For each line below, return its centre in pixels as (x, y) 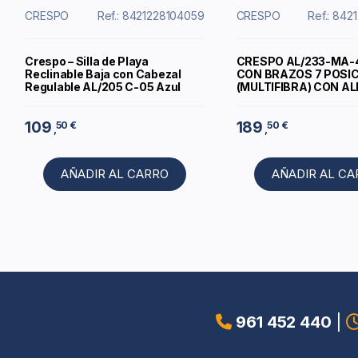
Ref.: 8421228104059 (151, 16)
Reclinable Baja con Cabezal (103, 74)
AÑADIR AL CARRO (114, 174)
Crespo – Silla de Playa (87, 62)
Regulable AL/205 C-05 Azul (103, 87)
